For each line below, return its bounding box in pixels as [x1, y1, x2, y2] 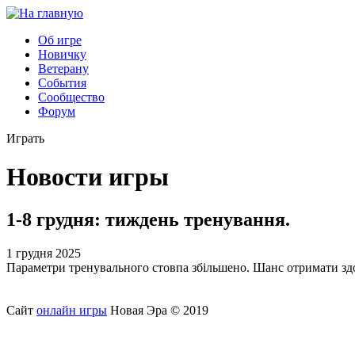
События [38, 76, 86, 90]
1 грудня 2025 [6, 246, 81, 260]
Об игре [38, 33, 82, 47]
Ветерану [38, 62, 89, 75]
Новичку [38, 48, 86, 61]
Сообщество [38, 90, 105, 104]
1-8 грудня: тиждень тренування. [6, 208, 290, 230]
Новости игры [6, 162, 169, 192]
